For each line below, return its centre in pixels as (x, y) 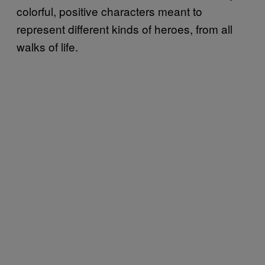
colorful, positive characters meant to (109, 11)
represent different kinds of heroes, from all (125, 28)
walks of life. (47, 46)
